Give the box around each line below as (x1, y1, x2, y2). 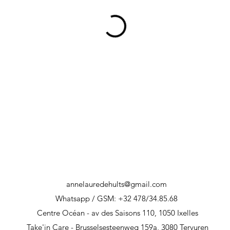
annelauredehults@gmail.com (66, 179, 167, 189)
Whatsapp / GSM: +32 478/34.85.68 (55, 194, 178, 204)
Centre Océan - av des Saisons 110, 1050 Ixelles (37, 208, 198, 218)
